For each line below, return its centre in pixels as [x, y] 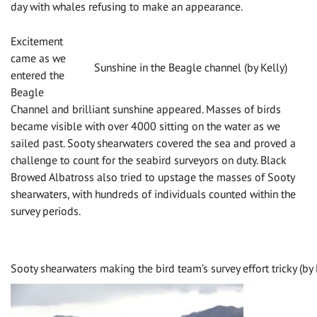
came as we [38, 58]
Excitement [37, 41]
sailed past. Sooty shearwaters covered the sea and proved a [153, 143]
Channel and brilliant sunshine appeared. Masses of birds [146, 109]
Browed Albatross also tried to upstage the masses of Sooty [152, 177]
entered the [38, 75]
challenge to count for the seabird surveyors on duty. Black [149, 160]
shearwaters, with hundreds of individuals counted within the [153, 194]
